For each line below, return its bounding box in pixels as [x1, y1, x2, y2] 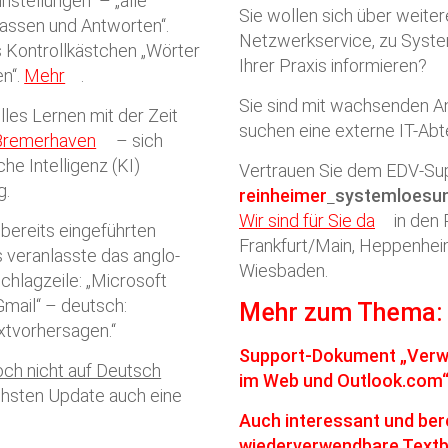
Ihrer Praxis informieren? [239, 55, 427, 76]
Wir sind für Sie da [239, 210, 375, 231]
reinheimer [239, 185, 327, 206]
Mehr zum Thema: [239, 298, 443, 327]
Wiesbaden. [239, 260, 328, 281]
